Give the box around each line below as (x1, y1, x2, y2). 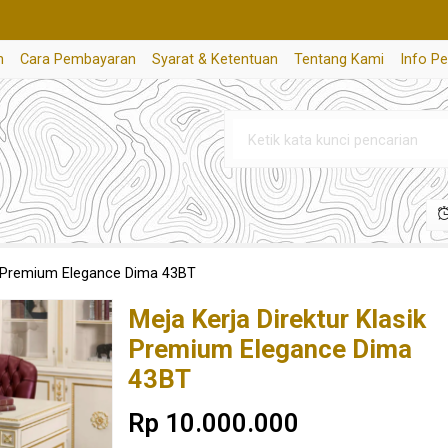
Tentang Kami (294, 51, 384, 68)
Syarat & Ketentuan (152, 51, 278, 68)
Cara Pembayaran (20, 51, 136, 68)
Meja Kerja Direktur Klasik (128, 304, 426, 334)
